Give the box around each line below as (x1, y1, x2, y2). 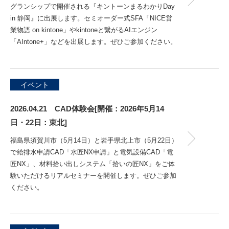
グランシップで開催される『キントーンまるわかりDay (10, 3, 175, 10)
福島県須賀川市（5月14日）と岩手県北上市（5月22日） (10, 136, 178, 144)
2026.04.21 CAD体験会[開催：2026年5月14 (10, 104, 164, 113)
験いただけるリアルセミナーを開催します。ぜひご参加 (10, 172, 176, 179)
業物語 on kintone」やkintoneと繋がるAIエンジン (10, 26, 157, 34)
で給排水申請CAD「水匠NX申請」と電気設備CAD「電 (10, 148, 173, 156)
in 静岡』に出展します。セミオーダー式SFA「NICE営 (10, 14, 172, 22)
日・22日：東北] (10, 118, 67, 127)
